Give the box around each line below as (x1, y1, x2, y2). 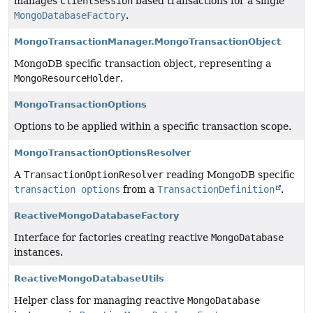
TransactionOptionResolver (24, 169, 163, 181)
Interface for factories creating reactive (14, 232, 211, 244)
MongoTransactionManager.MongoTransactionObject (14, 36, 281, 48)
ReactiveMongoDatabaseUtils (14, 273, 164, 284)
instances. (14, 247, 63, 259)
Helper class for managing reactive (14, 295, 187, 307)
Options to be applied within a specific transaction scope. (14, 121, 291, 133)
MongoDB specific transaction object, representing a (14, 58, 271, 70)
